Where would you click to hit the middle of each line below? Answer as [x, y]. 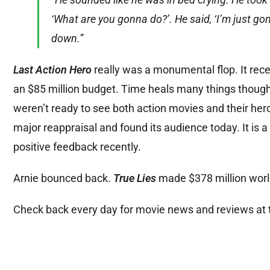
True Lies [135, 178]
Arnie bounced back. [63, 178]
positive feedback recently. [77, 147]
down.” [67, 39]
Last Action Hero [52, 70]
